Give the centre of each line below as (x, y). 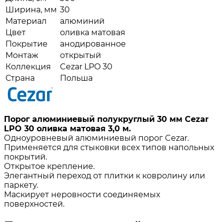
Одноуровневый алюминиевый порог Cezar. (96, 138)
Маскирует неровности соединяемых (82, 194)
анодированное (93, 44)
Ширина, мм (31, 9)
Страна (20, 78)
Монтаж (22, 55)
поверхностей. (34, 204)
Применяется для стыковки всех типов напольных (109, 147)
